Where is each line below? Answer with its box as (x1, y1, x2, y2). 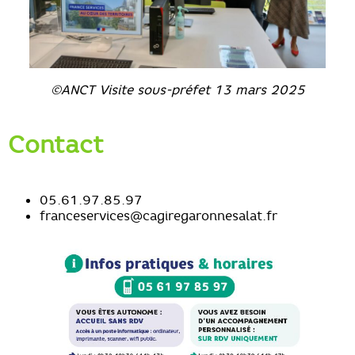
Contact (8, 129, 104, 159)
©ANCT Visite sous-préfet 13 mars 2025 (50, 81, 305, 97)
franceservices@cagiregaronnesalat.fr (40, 207, 277, 223)
